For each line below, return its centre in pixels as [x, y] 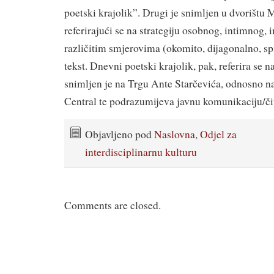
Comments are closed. [113, 206]
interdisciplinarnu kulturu [141, 152]
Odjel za [218, 134]
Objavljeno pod [120, 134]
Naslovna [175, 134]
